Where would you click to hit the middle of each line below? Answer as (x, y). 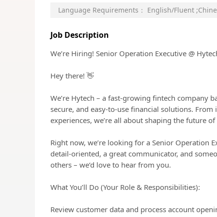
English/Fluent (172, 10)
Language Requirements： (103, 10)
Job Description (80, 35)
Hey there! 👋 (72, 76)
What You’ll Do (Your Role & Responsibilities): (125, 187)
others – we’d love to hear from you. (111, 165)
